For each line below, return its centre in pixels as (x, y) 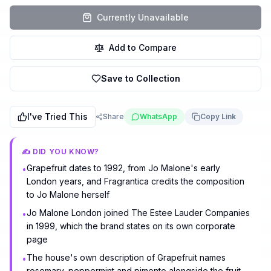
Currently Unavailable (143, 17)
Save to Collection (140, 78)
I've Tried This (57, 116)
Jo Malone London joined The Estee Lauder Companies (138, 213)
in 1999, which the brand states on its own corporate (131, 226)
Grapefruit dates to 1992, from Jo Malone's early (123, 168)
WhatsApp (158, 116)
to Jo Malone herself (68, 194)
